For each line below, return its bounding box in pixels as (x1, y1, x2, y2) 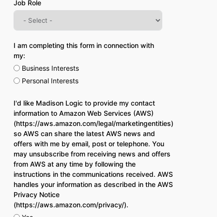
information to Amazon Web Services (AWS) (13, 109, 154, 117)
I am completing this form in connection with (13, 41, 154, 49)
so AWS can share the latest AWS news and (13, 129, 155, 138)
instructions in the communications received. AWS (13, 170, 173, 178)
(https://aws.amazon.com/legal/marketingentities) (13, 119, 173, 127)
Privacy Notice (13, 190, 60, 199)
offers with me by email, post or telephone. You (13, 139, 164, 148)
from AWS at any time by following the (13, 160, 136, 168)
